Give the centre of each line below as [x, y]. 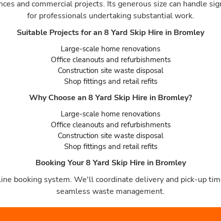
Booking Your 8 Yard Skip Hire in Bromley [110, 163]
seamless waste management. [110, 191]
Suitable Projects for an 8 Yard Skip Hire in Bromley [110, 33]
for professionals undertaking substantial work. [110, 16]
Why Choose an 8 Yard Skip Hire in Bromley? [110, 98]
